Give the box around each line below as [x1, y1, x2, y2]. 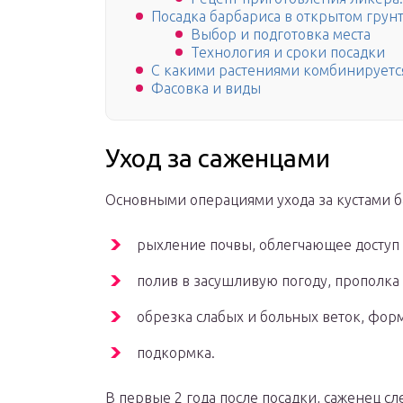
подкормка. [137, 345, 215, 362]
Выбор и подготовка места [191, 26, 371, 43]
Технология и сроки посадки [191, 44, 385, 61]
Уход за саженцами [105, 144, 330, 173]
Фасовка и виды [151, 80, 261, 97]
